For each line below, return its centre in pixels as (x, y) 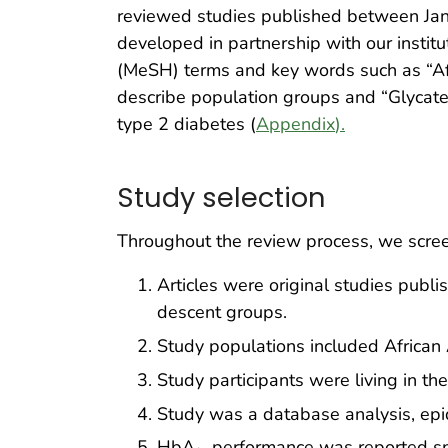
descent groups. (222, 312)
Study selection (221, 198)
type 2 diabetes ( (186, 123)
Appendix (295, 123)
